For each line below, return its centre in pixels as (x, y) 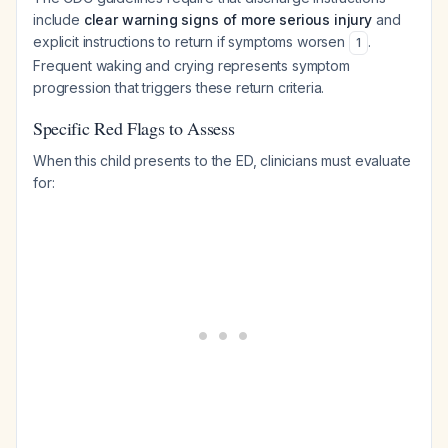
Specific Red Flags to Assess (134, 128)
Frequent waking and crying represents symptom (191, 65)
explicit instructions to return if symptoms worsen (191, 41)
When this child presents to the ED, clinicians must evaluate (222, 160)
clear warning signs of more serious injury (228, 19)
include (58, 19)
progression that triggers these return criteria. (179, 87)
